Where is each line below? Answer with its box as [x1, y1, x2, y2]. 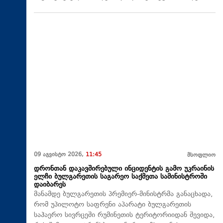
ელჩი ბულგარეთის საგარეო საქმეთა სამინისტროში [34, 171, 207, 182]
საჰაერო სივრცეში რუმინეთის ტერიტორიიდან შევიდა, [34, 210, 215, 221]
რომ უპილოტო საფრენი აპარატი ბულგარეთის [34, 199, 191, 210]
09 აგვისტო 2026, [34, 150, 86, 159]
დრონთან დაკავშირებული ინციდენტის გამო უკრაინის [34, 163, 214, 174]
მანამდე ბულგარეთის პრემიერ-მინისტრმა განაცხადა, [34, 189, 213, 200]
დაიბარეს [34, 179, 66, 190]
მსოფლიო [187, 151, 216, 160]
